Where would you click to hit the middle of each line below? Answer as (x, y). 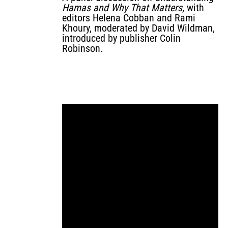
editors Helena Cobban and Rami (129, 18)
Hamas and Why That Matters (122, 8)
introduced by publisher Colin (121, 38)
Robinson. (82, 48)
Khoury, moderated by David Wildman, (138, 28)
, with (193, 8)
